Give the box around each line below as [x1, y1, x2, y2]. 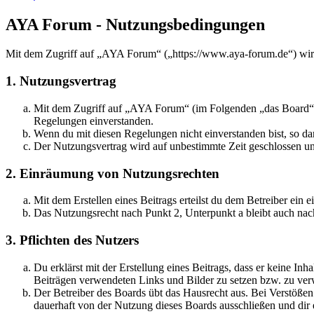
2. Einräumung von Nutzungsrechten [6, 165, 219, 181]
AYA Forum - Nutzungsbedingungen [6, 15, 265, 34]
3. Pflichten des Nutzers [6, 233, 139, 247]
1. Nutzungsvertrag [6, 74, 116, 89]
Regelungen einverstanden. [34, 114, 153, 127]
